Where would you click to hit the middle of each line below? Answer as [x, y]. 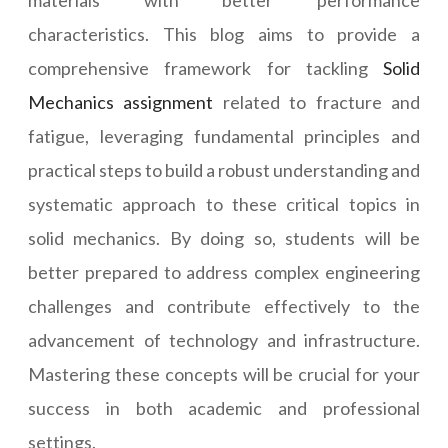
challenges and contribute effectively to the [224, 306]
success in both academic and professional [224, 408]
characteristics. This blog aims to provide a [224, 34]
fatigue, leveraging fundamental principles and [224, 136]
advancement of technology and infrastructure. [224, 340]
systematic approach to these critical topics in [224, 204]
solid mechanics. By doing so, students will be [224, 238]
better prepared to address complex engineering [224, 272]
